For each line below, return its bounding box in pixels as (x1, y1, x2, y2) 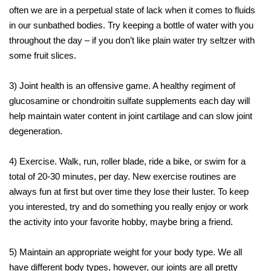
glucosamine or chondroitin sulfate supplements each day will (9, 96, 250, 106)
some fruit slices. (9, 50, 76, 61)
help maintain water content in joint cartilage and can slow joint (9, 111, 252, 122)
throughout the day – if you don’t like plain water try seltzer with (9, 35, 255, 46)
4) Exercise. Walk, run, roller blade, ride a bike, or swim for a (9, 156, 246, 167)
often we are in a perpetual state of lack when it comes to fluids (9, 5, 255, 16)
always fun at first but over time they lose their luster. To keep (9, 186, 249, 197)
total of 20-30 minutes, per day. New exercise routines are (9, 171, 236, 182)
